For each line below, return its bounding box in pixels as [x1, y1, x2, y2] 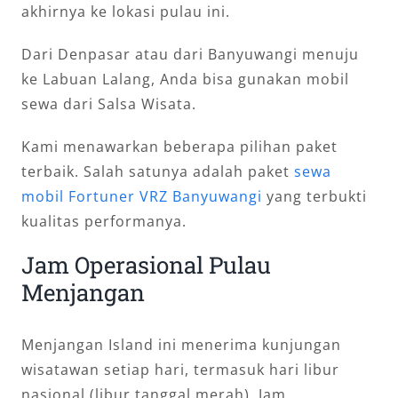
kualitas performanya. [21, 211, 187, 231]
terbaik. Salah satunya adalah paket [21, 161, 294, 181]
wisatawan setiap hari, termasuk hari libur [21, 359, 339, 379]
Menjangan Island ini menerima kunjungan [21, 334, 341, 354]
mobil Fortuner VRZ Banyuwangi [21, 186, 262, 206]
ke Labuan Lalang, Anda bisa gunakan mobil [21, 68, 349, 89]
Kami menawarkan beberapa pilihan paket [21, 136, 338, 156]
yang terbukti [262, 186, 367, 206]
